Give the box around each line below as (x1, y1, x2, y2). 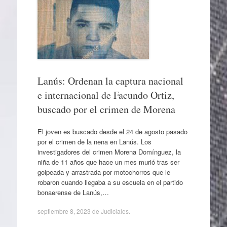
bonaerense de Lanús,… (37, 187, 109, 197)
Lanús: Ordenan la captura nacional (37, 74, 183, 88)
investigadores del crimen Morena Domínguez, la (37, 146, 181, 157)
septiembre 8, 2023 (37, 207, 91, 215)
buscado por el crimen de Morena (37, 102, 175, 116)
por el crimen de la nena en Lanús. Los (37, 136, 152, 146)
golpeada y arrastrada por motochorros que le (37, 167, 170, 177)
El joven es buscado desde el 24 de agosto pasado (37, 126, 187, 136)
